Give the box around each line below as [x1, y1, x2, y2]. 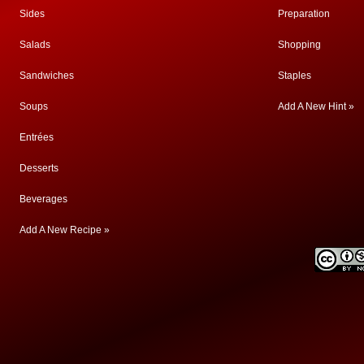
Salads [19, 38, 50, 50]
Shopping [278, 38, 321, 50]
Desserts [19, 162, 58, 174]
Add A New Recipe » [19, 223, 110, 236]
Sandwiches [19, 69, 74, 81]
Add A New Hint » [278, 100, 354, 112]
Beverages [19, 193, 67, 205]
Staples [278, 69, 311, 81]
